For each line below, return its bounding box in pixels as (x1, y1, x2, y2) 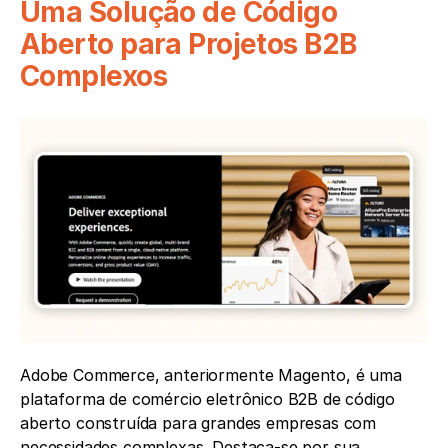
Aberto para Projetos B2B (20, 27, 357, 62)
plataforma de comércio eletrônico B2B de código (20, 389, 395, 410)
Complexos (20, 59, 167, 94)
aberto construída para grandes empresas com (20, 413, 377, 434)
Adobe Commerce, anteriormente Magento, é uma (20, 365, 402, 386)
